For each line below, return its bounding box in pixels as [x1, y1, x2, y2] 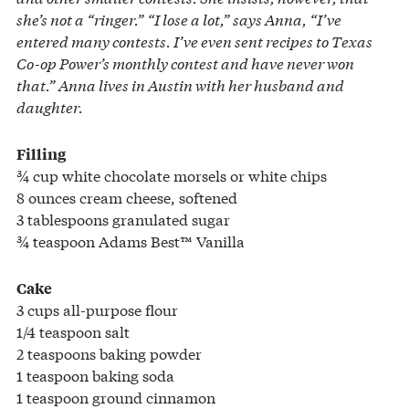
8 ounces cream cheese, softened [16, 186, 237, 208]
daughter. [16, 96, 83, 118]
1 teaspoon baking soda [16, 364, 174, 386]
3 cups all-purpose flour [16, 299, 178, 320]
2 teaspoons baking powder [16, 342, 202, 364]
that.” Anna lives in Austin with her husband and [16, 74, 344, 96]
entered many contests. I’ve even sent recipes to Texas [16, 30, 372, 52]
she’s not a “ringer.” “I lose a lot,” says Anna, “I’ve [16, 8, 341, 30]
